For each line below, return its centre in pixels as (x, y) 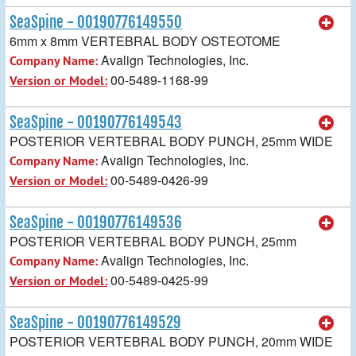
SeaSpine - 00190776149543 (96, 122)
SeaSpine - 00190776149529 (95, 322)
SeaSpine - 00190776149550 (96, 22)
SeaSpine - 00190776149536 (96, 222)
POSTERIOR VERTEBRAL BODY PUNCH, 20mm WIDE (171, 341)
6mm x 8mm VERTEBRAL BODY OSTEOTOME (145, 41)
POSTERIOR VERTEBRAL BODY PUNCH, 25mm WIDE (171, 141)
